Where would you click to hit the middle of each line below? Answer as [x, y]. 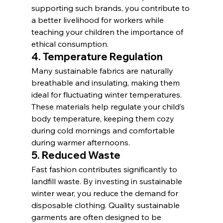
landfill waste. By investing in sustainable [108, 181]
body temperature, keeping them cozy [104, 118]
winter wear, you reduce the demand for [106, 193]
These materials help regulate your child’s [109, 106]
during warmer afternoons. [80, 142]
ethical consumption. [70, 44]
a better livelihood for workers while [98, 20]
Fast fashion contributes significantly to [105, 169]
